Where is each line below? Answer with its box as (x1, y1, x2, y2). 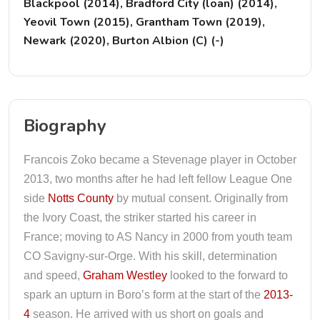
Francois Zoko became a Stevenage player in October (24, 154, 296, 166)
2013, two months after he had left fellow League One (24, 173, 292, 185)
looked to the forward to (167, 269, 288, 281)
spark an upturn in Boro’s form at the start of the (24, 289, 264, 301)
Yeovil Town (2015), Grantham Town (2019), (24, 14, 265, 30)
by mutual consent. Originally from (114, 192, 288, 204)
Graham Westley (83, 269, 167, 281)
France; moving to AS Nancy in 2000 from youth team (24, 231, 292, 243)
